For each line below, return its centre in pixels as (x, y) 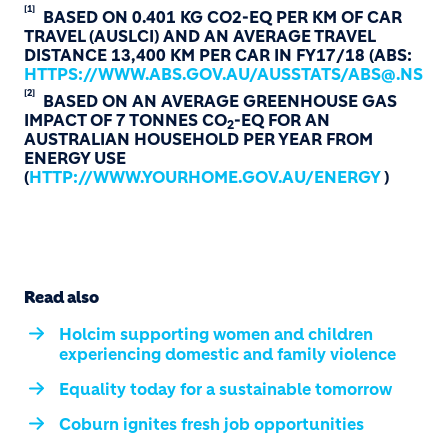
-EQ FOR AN (282, 119)
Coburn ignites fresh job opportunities (211, 423)
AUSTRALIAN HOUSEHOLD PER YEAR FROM (198, 138)
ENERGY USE (75, 157)
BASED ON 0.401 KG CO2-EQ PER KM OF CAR (218, 16)
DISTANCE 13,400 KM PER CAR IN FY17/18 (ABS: (218, 54)
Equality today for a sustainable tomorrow (225, 388)
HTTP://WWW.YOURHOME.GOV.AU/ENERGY (205, 176)
